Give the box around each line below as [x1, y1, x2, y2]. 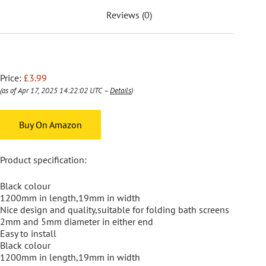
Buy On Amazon [19, 119, 82, 131]
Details [110, 85, 131, 96]
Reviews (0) [106, 9, 152, 21]
